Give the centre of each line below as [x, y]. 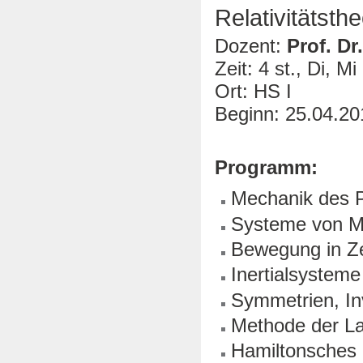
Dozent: [248, 46]
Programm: [266, 168]
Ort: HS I [253, 92]
